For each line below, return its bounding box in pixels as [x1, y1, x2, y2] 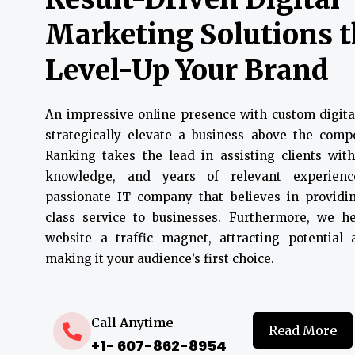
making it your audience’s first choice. [45, 251, 274, 266]
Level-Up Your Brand [45, 53, 329, 88]
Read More [268, 323, 337, 338]
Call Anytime [91, 315, 174, 330]
